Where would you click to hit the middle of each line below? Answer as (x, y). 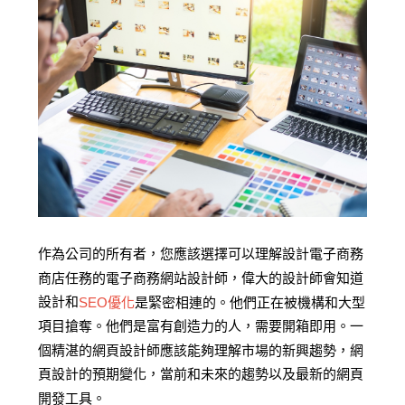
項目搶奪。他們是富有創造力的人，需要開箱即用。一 (201, 325)
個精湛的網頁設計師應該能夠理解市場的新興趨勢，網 (201, 350)
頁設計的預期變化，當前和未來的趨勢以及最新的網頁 (201, 373)
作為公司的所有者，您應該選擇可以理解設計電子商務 (201, 254)
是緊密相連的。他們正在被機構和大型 (250, 302)
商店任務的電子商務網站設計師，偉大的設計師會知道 (201, 278)
